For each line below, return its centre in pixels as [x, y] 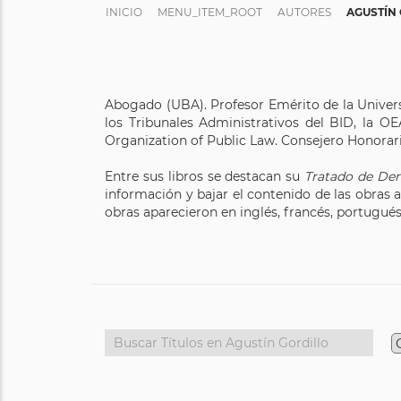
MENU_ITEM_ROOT [210, 12]
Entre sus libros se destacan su [205, 176]
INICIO [124, 12]
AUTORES [304, 12]
